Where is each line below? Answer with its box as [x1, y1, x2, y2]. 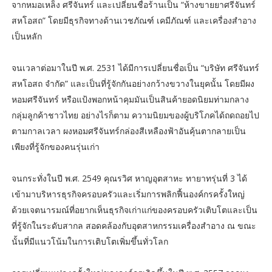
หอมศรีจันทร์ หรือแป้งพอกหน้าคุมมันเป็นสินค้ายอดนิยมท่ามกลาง [11, 93, 249, 105]
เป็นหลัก [11, 30, 42, 42]
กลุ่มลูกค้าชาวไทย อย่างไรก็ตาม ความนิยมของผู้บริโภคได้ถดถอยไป [11, 109, 259, 121]
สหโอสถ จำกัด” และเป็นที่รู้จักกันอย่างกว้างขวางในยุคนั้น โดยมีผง [11, 77, 254, 89]
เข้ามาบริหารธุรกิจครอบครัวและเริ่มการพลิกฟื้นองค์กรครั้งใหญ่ [11, 188, 245, 200]
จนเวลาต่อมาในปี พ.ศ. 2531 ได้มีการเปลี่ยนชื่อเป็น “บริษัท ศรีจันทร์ [11, 61, 259, 73]
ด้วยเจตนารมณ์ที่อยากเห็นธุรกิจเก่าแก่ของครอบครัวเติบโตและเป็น [11, 203, 257, 216]
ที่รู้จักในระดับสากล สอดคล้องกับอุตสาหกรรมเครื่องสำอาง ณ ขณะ [11, 219, 256, 231]
